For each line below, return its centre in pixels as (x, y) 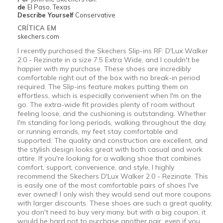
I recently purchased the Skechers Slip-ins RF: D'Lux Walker (112, 51)
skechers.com (38, 36)
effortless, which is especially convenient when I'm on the (109, 95)
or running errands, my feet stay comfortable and (97, 131)
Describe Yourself (46, 15)
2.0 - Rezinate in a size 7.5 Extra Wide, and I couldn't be (108, 59)
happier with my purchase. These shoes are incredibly (104, 68)
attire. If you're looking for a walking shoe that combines (109, 158)
